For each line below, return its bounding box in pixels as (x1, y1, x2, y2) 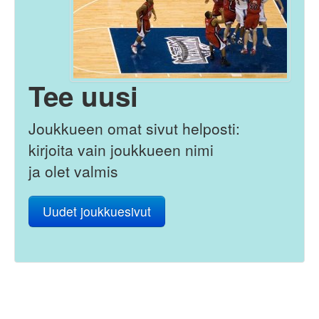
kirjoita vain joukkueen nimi (28, 138, 214, 160)
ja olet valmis (28, 159, 118, 182)
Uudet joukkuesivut (43, 202, 151, 220)
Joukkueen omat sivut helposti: (28, 117, 240, 139)
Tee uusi (28, 75, 138, 115)
